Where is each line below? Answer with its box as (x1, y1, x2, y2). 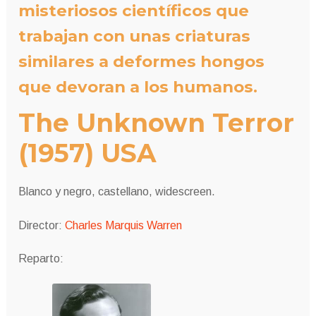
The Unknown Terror (18, 107, 294, 139)
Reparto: (18, 253, 63, 265)
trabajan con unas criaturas (18, 26, 250, 47)
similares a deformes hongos (18, 51, 265, 72)
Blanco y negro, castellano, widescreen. (18, 185, 215, 197)
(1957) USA (18, 138, 156, 169)
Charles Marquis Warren (64, 219, 182, 231)
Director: (18, 219, 65, 231)
